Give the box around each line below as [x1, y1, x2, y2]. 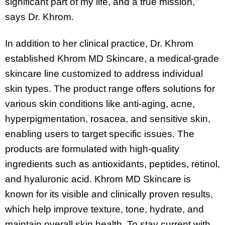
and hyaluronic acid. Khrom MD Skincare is [5, 173, 191, 184]
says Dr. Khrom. [5, 11, 74, 22]
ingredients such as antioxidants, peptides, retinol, [5, 158, 220, 169]
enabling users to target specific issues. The [5, 128, 194, 139]
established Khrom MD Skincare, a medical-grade [5, 53, 219, 64]
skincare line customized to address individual [5, 68, 203, 79]
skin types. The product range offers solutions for [5, 83, 215, 94]
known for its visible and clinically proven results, [5, 188, 213, 199]
